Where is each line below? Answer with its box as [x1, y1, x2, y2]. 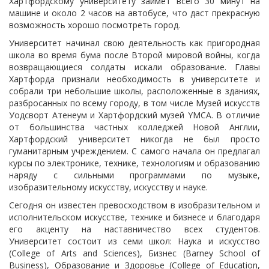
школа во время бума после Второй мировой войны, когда [9, 49, 260, 61]
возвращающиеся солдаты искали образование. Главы [9, 61, 260, 73]
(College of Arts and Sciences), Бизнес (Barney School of [9, 247, 260, 259]
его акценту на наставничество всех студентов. [9, 223, 260, 235]
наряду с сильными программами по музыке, [9, 169, 260, 181]
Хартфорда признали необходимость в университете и [9, 73, 260, 85]
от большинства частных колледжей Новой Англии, [9, 121, 260, 133]
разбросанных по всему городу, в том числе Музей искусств [9, 97, 260, 109]
